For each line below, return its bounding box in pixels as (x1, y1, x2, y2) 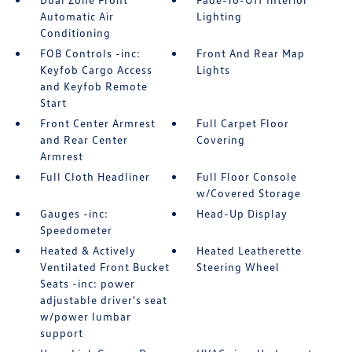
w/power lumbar (39, 310, 131, 323)
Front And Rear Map (196, 46, 306, 60)
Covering (196, 133, 246, 146)
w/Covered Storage (196, 186, 302, 200)
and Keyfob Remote (39, 79, 148, 93)
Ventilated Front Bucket (39, 260, 170, 273)
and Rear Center (39, 133, 128, 146)
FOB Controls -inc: (39, 46, 141, 60)
